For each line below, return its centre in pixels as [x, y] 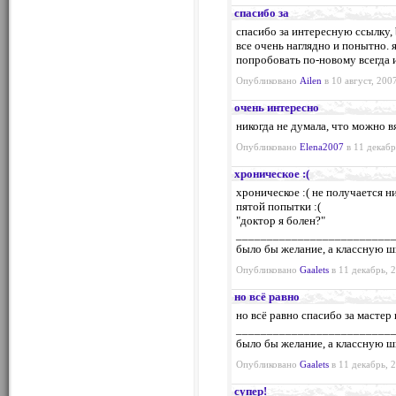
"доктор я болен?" [281, 221]
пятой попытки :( [278, 206]
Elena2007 [322, 147]
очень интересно [277, 107]
